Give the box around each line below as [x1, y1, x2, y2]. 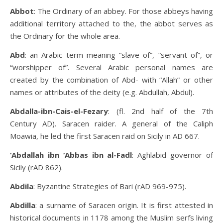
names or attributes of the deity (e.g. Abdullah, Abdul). [10, 87, 194, 97]
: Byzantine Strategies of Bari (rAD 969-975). [33, 181, 186, 191]
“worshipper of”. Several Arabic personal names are [10, 62, 213, 72]
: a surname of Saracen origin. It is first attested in [35, 200, 213, 210]
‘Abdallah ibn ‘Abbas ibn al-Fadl [10, 150, 132, 160]
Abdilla [10, 200, 35, 210]
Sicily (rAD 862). [10, 162, 63, 172]
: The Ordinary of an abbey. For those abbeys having [34, 6, 213, 16]
